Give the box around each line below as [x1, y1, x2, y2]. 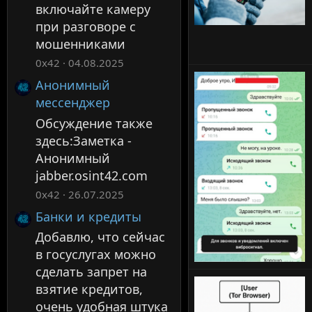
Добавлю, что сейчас [36, 228, 165, 246]
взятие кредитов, [36, 281, 143, 298]
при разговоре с [36, 17, 136, 35]
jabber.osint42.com [36, 166, 148, 184]
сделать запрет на [36, 263, 147, 281]
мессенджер [36, 94, 110, 111]
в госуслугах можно [36, 246, 156, 263]
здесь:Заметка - [36, 132, 132, 149]
